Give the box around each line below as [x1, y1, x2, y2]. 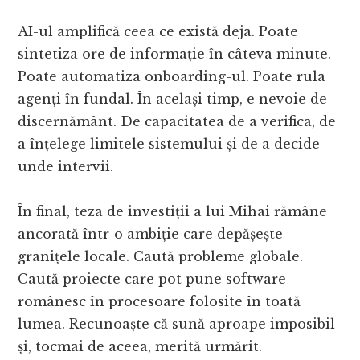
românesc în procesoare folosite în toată [18, 292, 301, 309]
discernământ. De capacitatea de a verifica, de [18, 112, 337, 129]
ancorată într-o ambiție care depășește [18, 225, 284, 242]
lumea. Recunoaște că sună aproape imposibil [18, 315, 336, 332]
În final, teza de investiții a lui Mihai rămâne [18, 202, 328, 219]
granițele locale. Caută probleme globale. [18, 247, 304, 264]
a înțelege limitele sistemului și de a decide [18, 135, 321, 152]
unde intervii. [18, 157, 114, 174]
